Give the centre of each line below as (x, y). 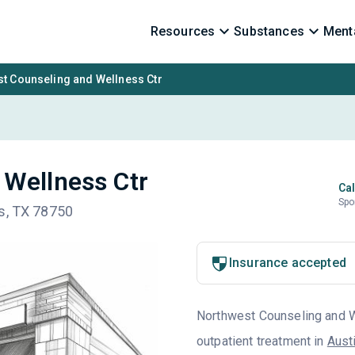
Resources (183, 31)
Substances (269, 31)
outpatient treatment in (261, 341)
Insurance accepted (287, 263)
